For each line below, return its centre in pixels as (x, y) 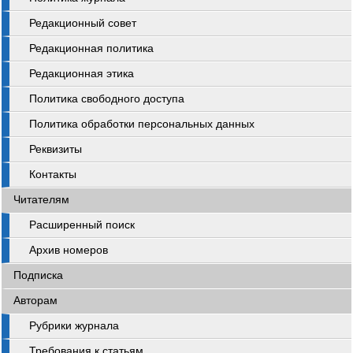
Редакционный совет (83, 23)
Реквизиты (56, 149)
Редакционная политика (91, 48)
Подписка (38, 275)
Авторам (35, 301)
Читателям (41, 200)
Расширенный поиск (82, 225)
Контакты (53, 175)
